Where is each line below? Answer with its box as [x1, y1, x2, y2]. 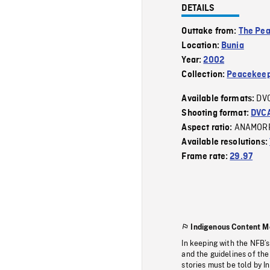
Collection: [181, 69, 227, 80]
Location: [181, 40, 222, 51]
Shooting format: [181, 108, 251, 118]
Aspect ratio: [181, 122, 234, 133]
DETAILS [181, 3, 215, 13]
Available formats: [181, 93, 257, 104]
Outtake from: [181, 26, 239, 36]
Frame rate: [181, 151, 230, 162]
